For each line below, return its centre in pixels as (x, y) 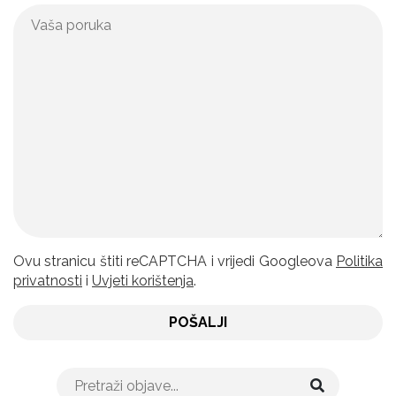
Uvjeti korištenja (143, 281)
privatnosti (48, 281)
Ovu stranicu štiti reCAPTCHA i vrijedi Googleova (175, 261)
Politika (359, 261)
